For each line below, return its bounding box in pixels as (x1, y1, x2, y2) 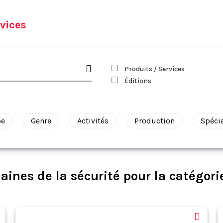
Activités (77, 116, 109, 125)
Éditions (123, 77, 151, 85)
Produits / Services (123, 65, 185, 73)
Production (134, 116, 175, 125)
